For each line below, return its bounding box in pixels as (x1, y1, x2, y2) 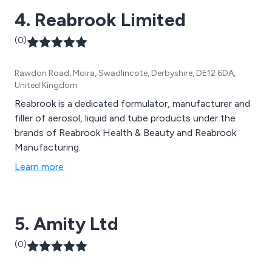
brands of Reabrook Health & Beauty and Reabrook (15, 126, 236, 138)
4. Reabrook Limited (15, 8, 186, 31)
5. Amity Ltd (15, 212, 118, 235)
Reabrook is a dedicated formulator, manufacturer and (15, 97, 250, 109)
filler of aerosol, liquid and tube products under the (15, 112, 236, 124)
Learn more (15, 160, 64, 172)
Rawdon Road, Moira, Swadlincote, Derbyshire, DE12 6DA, (15, 67, 236, 78)
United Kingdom (15, 80, 78, 90)
